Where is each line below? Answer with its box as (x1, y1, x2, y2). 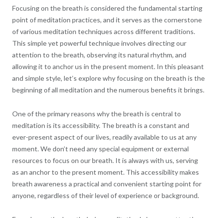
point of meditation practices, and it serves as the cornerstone (12, 16, 202, 24)
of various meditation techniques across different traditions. (12, 27, 195, 36)
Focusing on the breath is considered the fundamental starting (12, 4, 202, 13)
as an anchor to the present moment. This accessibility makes (12, 168, 199, 177)
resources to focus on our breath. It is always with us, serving (12, 156, 198, 165)
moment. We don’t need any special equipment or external (12, 145, 189, 153)
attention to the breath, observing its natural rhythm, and (12, 51, 186, 59)
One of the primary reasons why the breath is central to (12, 109, 181, 118)
